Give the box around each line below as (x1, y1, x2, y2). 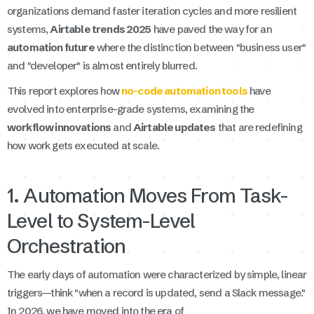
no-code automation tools (121, 83, 247, 97)
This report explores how (7, 83, 121, 97)
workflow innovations (7, 120, 111, 134)
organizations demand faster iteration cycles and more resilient (7, 4, 297, 18)
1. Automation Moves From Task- (7, 183, 288, 207)
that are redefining (215, 120, 302, 134)
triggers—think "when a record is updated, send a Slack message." (7, 285, 306, 299)
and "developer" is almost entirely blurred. (7, 58, 197, 72)
